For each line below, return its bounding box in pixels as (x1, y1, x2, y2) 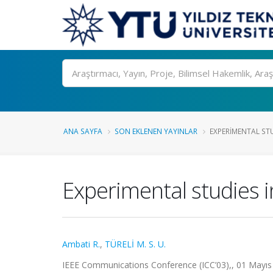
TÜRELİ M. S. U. (105, 238, 166, 250)
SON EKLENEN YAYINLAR (115, 126, 197, 136)
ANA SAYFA (63, 126, 102, 136)
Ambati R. (62, 238, 100, 250)
